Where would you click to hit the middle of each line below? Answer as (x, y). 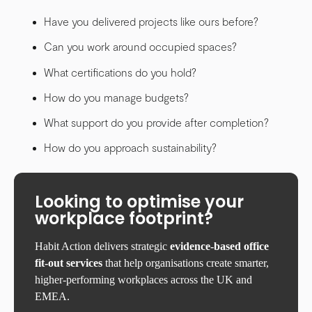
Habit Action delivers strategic (102, 246)
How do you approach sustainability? (131, 148)
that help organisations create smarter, (186, 263)
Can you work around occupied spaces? (141, 47)
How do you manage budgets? (117, 97)
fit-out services (69, 263)
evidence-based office (219, 246)
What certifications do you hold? (120, 72)
